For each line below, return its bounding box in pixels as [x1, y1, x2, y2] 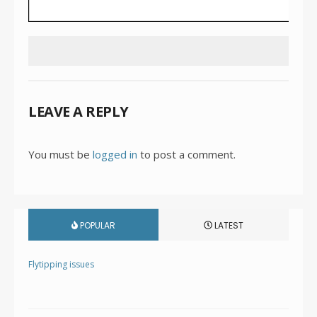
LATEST [212, 219, 243, 231]
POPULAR [78, 219, 115, 231]
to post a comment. [137, 146, 236, 161]
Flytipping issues [28, 258, 94, 270]
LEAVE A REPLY [28, 101, 129, 121]
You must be [28, 146, 93, 161]
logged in [93, 146, 137, 161]
